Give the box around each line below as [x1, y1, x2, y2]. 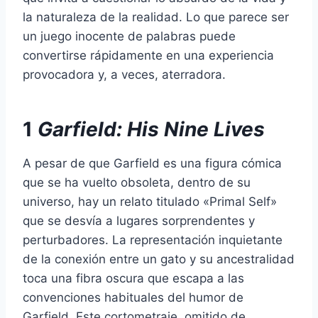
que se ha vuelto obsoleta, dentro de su [23, 175, 251, 190]
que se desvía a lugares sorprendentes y [23, 213, 255, 228]
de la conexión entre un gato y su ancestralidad [23, 251, 295, 266]
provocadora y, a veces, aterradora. [23, 67, 226, 82]
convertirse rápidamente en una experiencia [23, 48, 274, 62]
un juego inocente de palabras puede [23, 28, 236, 43]
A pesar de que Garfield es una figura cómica [23, 155, 282, 170]
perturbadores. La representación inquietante [23, 232, 283, 247]
